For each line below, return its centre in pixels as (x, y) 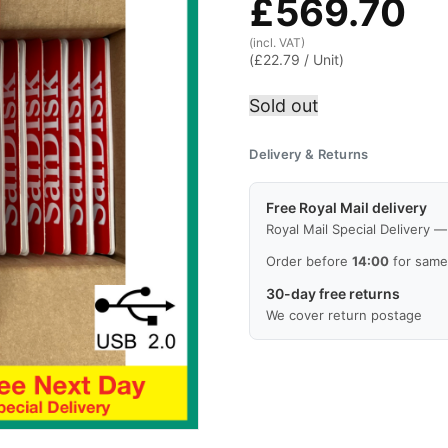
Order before (309, 261)
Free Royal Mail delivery (347, 208)
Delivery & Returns (309, 154)
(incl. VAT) (277, 43)
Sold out (284, 106)
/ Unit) (322, 60)
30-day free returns (333, 294)
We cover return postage (344, 315)
